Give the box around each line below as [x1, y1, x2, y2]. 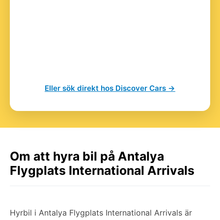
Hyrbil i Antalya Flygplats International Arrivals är [10, 207, 192, 218]
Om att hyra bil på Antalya [10, 148, 164, 164]
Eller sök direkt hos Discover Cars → [45, 83, 175, 93]
